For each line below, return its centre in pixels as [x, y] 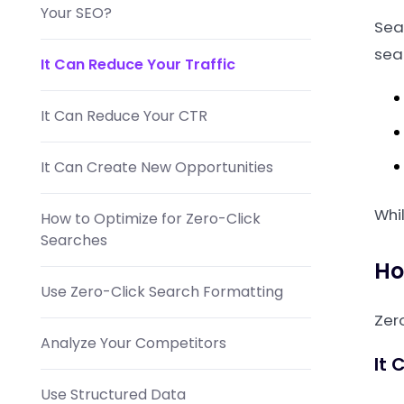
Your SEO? [76, 13]
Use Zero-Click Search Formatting [162, 292]
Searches [74, 240]
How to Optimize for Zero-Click [151, 219]
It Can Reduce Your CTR [124, 116]
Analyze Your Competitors [133, 343]
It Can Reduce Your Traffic [138, 64]
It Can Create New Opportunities [157, 167]
